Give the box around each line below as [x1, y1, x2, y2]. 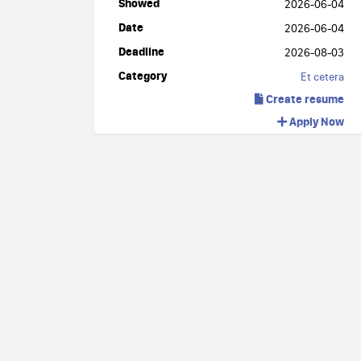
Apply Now [287, 114, 344, 129]
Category [118, 68, 167, 83]
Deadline [118, 44, 164, 59]
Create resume [263, 91, 344, 106]
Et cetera [301, 69, 344, 84]
